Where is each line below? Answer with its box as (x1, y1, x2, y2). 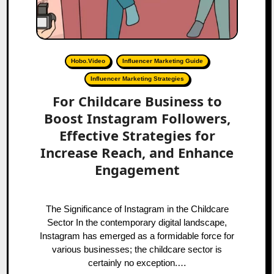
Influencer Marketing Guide (122, 57, 203, 64)
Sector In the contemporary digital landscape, (47, 217, 227, 228)
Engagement (94, 160, 180, 179)
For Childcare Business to (52, 91, 222, 110)
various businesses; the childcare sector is (52, 243, 222, 254)
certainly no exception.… (87, 257, 187, 268)
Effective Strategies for (59, 125, 215, 144)
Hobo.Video (71, 57, 105, 64)
